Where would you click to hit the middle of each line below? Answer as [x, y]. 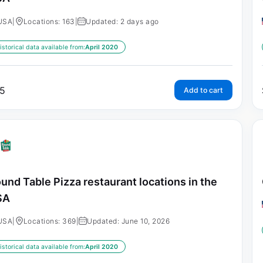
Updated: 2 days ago [122, 21]
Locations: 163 [49, 21]
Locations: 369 [50, 221]
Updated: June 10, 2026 [129, 221]
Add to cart [203, 90]
